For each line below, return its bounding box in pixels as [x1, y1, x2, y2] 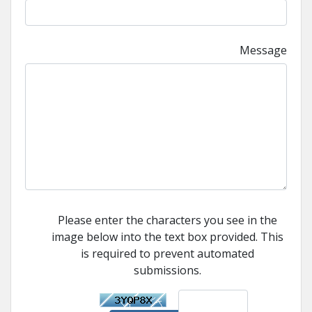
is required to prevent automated [81, 246, 255, 261]
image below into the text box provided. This [52, 229, 284, 244]
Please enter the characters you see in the [58, 212, 278, 228]
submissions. [134, 263, 202, 278]
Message [240, 42, 287, 58]
